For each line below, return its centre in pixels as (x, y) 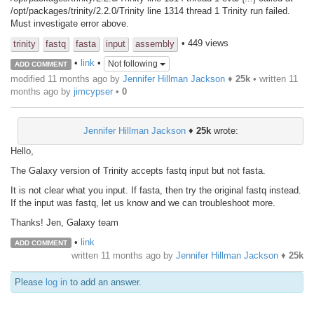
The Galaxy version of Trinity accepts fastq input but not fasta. (138, 170)
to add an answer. (104, 282)
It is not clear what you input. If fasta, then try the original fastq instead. (156, 190)
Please (30, 282)
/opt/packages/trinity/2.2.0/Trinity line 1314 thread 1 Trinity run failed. (150, 11)
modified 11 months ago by (67, 78)
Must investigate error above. (70, 23)
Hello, (22, 151)
